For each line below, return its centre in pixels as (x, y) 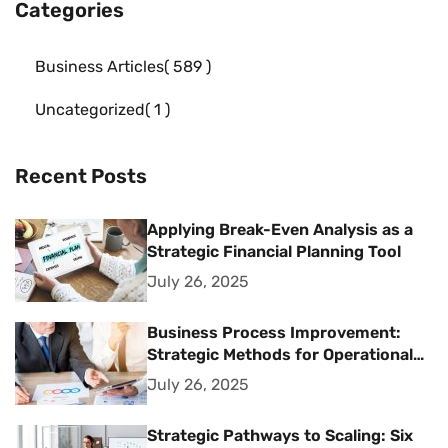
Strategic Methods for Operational (280, 355)
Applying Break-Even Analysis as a (280, 230)
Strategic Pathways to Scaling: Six (280, 436)
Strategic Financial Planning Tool (274, 252)
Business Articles (99, 67)
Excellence (188, 377)
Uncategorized (90, 110)
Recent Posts (81, 176)
